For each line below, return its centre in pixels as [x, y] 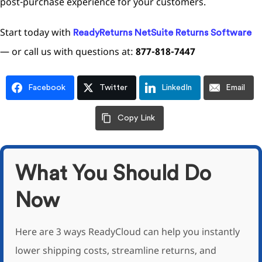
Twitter [113, 88]
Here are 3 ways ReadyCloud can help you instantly [127, 232]
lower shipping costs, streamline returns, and [116, 250]
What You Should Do [113, 174]
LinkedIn [176, 88]
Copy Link [136, 118]
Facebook [46, 88]
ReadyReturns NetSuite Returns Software [162, 33]
